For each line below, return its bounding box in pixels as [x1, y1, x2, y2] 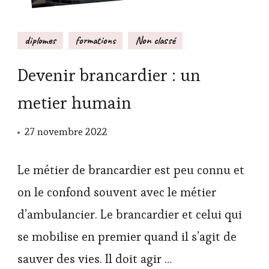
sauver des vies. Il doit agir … [17, 251, 172, 267]
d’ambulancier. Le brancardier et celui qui [17, 207, 242, 223]
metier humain [17, 92, 131, 114]
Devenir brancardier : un [17, 64, 201, 86]
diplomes [25, 34, 56, 47]
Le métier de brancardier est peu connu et [17, 162, 244, 178]
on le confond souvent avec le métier [17, 184, 216, 201]
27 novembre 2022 [25, 125, 107, 139]
